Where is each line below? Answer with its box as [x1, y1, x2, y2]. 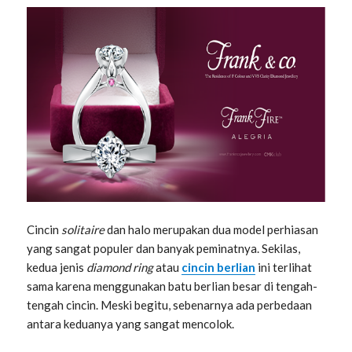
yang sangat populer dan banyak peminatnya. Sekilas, [27, 240, 301, 255]
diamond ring [86, 259, 156, 274]
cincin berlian [181, 259, 256, 274]
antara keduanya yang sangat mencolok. [27, 316, 237, 331]
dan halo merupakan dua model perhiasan [107, 222, 319, 236]
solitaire [61, 222, 108, 236]
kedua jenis [27, 259, 87, 274]
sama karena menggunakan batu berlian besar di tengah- [27, 278, 318, 293]
